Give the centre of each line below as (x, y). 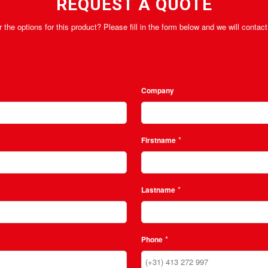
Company (158, 90)
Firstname (159, 140)
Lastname (159, 190)
